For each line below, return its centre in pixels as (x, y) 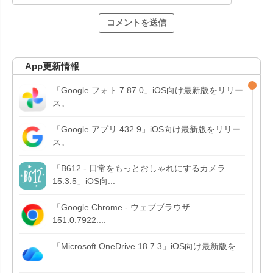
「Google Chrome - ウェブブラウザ (121, 207)
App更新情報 (52, 66)
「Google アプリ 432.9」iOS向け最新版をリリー (147, 129)
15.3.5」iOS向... (84, 181)
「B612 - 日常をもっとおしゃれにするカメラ (139, 168)
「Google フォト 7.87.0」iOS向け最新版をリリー (148, 90)
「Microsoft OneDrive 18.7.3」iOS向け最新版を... (148, 246)
